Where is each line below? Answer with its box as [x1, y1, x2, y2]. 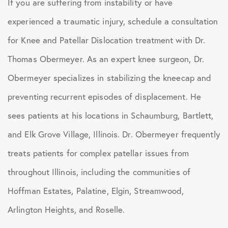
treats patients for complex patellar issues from [8, 148, 189, 158]
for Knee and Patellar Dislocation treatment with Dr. [8, 35, 206, 45]
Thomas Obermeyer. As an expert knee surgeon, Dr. [8, 53, 204, 64]
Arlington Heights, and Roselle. [8, 204, 125, 215]
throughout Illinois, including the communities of [8, 166, 190, 177]
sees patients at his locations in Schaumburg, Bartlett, [8, 110, 214, 121]
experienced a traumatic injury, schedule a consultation [8, 16, 218, 26]
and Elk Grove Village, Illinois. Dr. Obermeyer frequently [8, 129, 220, 139]
